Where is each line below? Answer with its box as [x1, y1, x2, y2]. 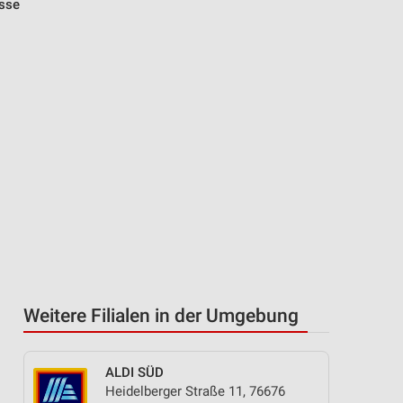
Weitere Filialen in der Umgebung [23, 305, 299, 327]
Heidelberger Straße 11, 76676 [105, 383, 285, 399]
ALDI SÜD [105, 364, 164, 381]
